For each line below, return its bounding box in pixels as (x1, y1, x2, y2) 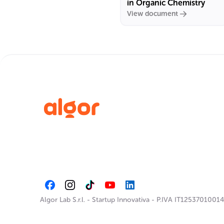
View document (127, 9, 178, 18)
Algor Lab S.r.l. (40, 195, 85, 204)
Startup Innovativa (92, 195, 149, 204)
